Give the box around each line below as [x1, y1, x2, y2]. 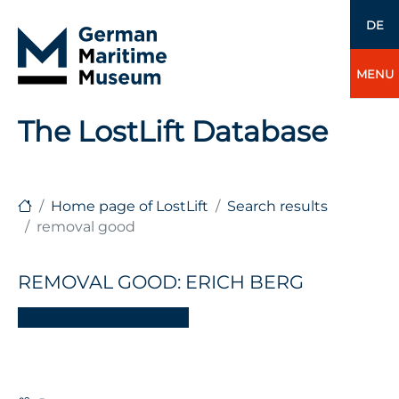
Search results [227, 197, 328, 215]
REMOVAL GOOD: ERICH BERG [18, 271, 304, 294]
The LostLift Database [18, 114, 328, 149]
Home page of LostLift [51, 197, 208, 215]
